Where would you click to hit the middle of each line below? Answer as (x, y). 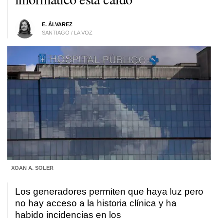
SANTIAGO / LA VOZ (67, 32)
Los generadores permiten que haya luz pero (109, 192)
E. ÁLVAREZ (57, 24)
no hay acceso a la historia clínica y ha (96, 203)
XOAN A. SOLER (32, 168)
